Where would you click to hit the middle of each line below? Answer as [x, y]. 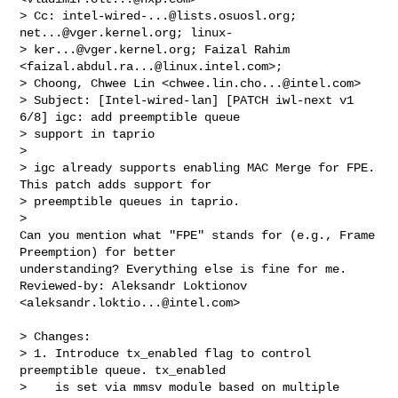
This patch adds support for [116, 184]
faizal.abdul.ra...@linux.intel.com [148, 66]
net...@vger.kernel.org [98, 32]
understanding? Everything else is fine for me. [183, 269]
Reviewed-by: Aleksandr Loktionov [134, 286]
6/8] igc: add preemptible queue [130, 117]
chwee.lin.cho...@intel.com [262, 83]
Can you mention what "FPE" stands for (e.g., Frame [198, 235]
